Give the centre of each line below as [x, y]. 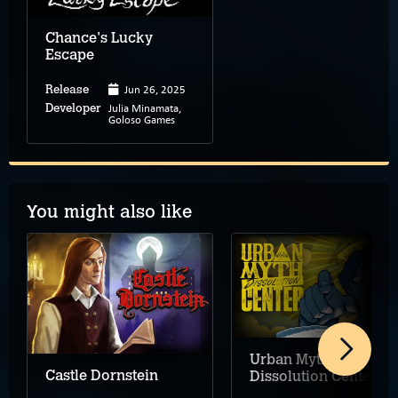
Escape [70, 54]
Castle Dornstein [102, 376]
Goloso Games [142, 119]
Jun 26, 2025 [155, 88]
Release [67, 89]
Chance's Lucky [99, 37]
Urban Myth [290, 359]
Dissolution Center [313, 376]
